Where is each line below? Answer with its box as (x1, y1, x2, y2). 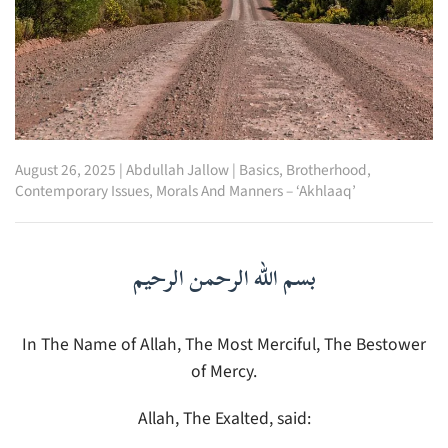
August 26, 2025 (15, 159, 116, 182)
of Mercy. (191, 359, 257, 385)
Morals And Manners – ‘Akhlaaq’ (156, 180, 356, 203)
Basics (239, 159, 279, 182)
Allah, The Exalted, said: (137, 406, 311, 432)
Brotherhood (286, 159, 367, 182)
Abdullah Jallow (126, 159, 229, 182)
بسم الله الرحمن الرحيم (132, 257, 316, 301)
